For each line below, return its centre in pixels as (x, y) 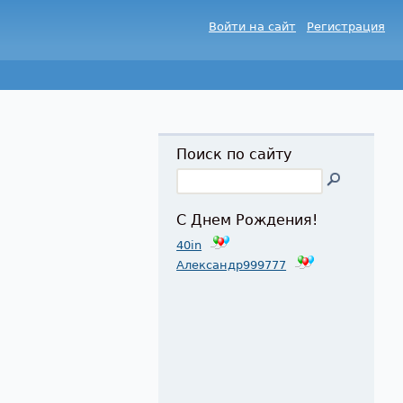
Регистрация (346, 27)
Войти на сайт (252, 27)
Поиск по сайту (234, 155)
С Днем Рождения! (247, 221)
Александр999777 (232, 265)
